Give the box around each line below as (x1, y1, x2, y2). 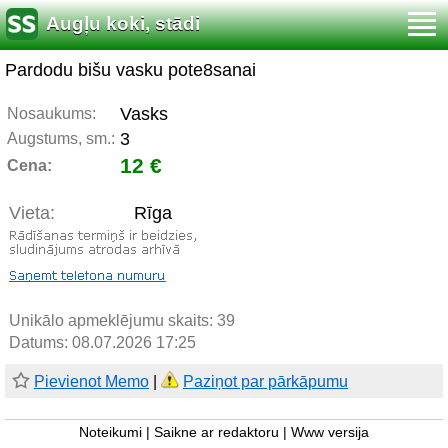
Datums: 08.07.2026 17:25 (9, 334, 196, 351)
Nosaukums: (7, 105, 96, 122)
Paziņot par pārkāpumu (183, 373, 348, 390)
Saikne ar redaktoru (154, 425, 279, 440)
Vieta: (9, 203, 55, 223)
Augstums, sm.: (7, 130, 115, 147)
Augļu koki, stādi (46, 13, 200, 35)
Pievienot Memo (34, 373, 149, 390)
